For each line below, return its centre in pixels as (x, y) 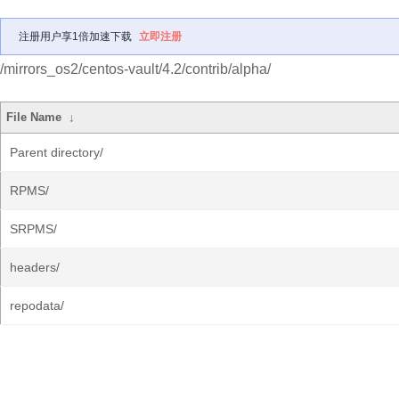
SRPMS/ (33, 229)
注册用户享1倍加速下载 (75, 37)
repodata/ (37, 305)
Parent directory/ (57, 152)
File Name (34, 117)
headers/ (35, 267)
